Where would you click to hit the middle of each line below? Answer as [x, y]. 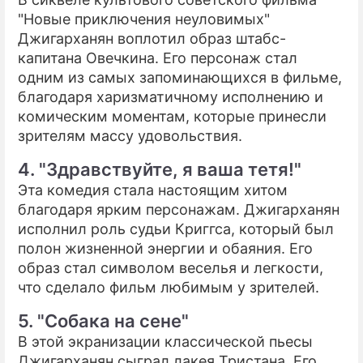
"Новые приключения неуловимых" [144, 19]
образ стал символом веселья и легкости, [171, 267]
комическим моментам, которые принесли [172, 116]
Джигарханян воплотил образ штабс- [152, 38]
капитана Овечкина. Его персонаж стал [158, 58]
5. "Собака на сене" [103, 320]
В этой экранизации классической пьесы [165, 341]
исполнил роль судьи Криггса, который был [176, 228]
